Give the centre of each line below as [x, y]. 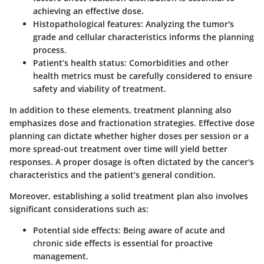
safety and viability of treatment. [100, 89]
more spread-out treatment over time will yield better [118, 149]
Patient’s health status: [80, 63]
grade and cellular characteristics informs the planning [143, 37]
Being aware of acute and [173, 230]
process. [50, 50]
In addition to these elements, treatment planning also [121, 110]
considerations [84, 209]
